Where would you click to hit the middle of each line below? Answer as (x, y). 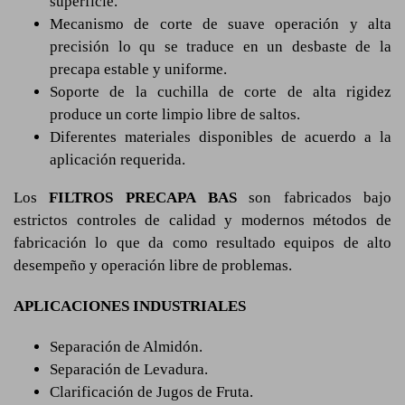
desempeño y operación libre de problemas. (153, 265)
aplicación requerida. (118, 160)
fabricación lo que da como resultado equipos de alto (202, 243)
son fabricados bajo (315, 198)
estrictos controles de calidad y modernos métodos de (202, 220)
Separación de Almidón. (126, 347)
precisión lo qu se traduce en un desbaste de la (221, 47)
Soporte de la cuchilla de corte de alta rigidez (221, 92)
